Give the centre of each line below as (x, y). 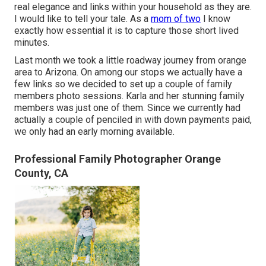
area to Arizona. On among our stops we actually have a (128, 72)
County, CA (41, 173)
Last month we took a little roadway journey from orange (130, 61)
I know (216, 19)
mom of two (176, 19)
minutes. (32, 43)
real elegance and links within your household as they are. (133, 7)
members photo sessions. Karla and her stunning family (129, 96)
